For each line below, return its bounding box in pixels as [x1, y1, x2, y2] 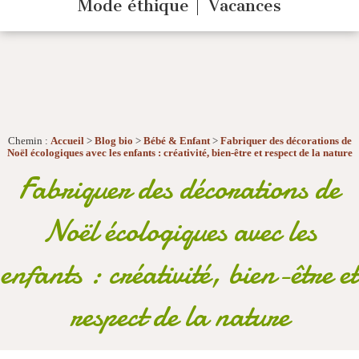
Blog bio [94, 135, 133, 147]
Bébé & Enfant [143, 135, 210, 147]
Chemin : [7, 135, 50, 147]
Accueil [50, 135, 84, 147]
